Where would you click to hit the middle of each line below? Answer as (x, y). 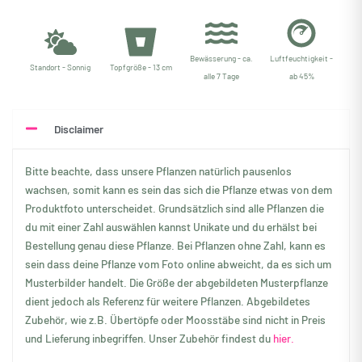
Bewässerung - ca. (221, 58)
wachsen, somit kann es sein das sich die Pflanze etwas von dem (179, 189)
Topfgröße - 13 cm (141, 67)
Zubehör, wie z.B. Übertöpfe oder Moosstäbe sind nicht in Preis (175, 319)
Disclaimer (79, 128)
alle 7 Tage (221, 76)
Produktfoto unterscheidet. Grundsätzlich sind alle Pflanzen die (175, 208)
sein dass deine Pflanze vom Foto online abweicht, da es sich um (178, 263)
